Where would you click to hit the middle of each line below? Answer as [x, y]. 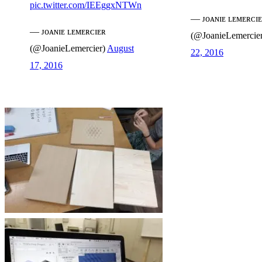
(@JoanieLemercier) [68, 48]
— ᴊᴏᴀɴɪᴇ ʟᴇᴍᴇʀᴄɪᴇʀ [68, 31]
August [120, 48]
